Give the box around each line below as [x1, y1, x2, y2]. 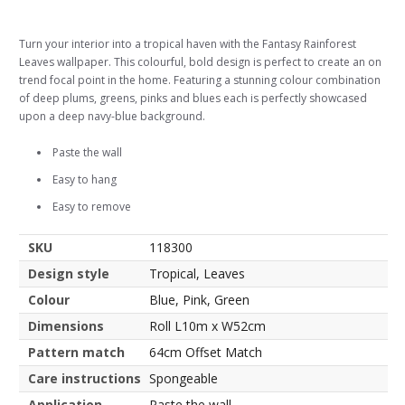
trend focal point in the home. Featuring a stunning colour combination [19, 72, 381, 89]
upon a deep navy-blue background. [19, 108, 205, 125]
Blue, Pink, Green [149, 291, 250, 309]
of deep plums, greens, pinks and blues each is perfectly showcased [19, 90, 367, 107]
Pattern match [28, 344, 125, 362]
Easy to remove [52, 199, 131, 215]
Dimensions [28, 317, 104, 335]
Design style [28, 265, 109, 283]
